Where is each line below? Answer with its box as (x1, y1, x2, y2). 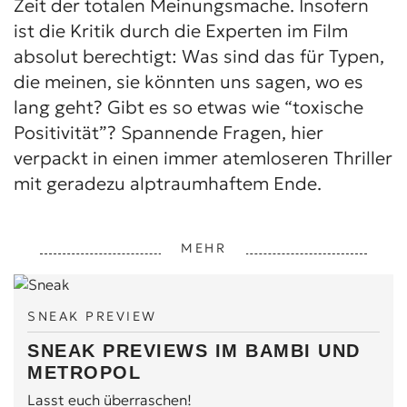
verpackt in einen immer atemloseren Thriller (14, 145, 392, 170)
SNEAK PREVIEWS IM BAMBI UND (27, 340, 361, 361)
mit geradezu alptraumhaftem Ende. (14, 171, 322, 195)
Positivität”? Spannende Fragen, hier (14, 120, 323, 144)
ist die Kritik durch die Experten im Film (14, 18, 348, 43)
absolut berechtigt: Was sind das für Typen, (14, 44, 384, 68)
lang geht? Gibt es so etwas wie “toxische (14, 94, 363, 119)
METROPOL (27, 362, 141, 382)
